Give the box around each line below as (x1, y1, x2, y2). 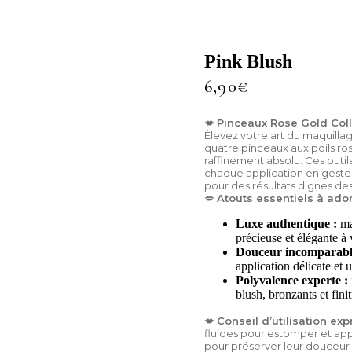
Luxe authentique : (236, 217, 338, 231)
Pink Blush (204, 51, 293, 72)
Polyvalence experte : (236, 273, 349, 288)
